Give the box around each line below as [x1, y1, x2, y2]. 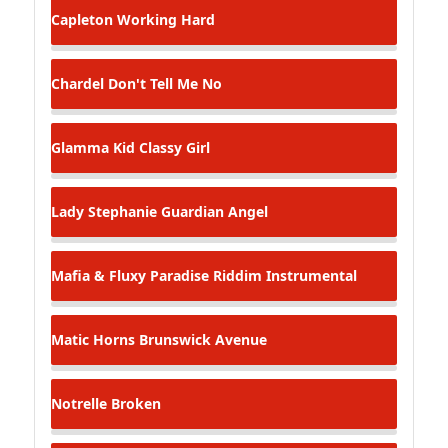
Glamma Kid [51, 137, 135, 157]
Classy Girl [135, 137, 210, 157]
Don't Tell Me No [104, 73, 222, 93]
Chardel [51, 73, 104, 93]
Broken [107, 393, 161, 413]
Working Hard [113, 9, 215, 29]
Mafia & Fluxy [51, 265, 146, 285]
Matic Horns [51, 329, 135, 349]
